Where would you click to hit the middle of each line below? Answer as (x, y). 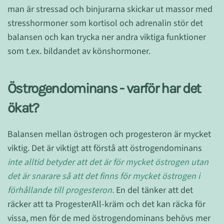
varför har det (164, 88)
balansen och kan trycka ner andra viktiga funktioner (107, 37)
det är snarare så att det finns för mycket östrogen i (104, 176)
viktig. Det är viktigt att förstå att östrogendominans (105, 148)
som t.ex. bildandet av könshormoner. (79, 51)
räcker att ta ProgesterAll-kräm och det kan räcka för (106, 204)
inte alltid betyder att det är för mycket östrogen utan (108, 162)
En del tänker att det (153, 190)
